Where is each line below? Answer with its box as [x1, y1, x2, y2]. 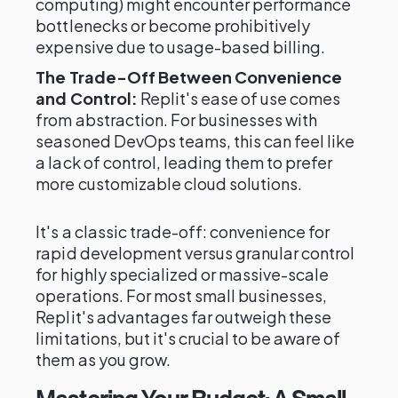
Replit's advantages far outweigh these [36, 306, 332, 327]
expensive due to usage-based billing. [36, 36, 326, 57]
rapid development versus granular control [36, 243, 355, 263]
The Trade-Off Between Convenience [36, 67, 343, 87]
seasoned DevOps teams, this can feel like [36, 131, 355, 151]
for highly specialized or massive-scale [36, 264, 330, 284]
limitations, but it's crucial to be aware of [36, 328, 341, 348]
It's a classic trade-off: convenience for [36, 221, 330, 242]
